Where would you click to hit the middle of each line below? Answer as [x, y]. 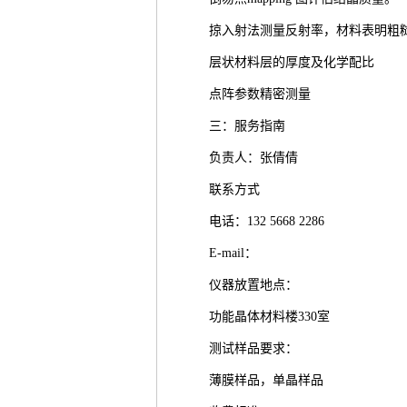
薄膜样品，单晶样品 [270, 380]
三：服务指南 [251, 126]
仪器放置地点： [257, 285]
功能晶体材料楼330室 [273, 317]
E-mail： [233, 253]
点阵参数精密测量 [263, 94]
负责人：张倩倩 [253, 158]
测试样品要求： [257, 348]
